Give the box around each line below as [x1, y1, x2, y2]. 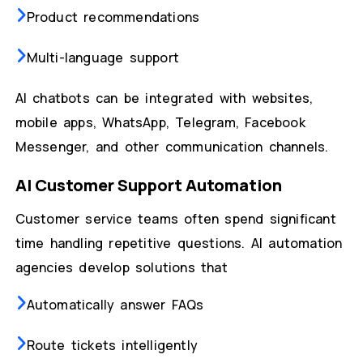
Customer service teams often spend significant [15, 210, 336, 228]
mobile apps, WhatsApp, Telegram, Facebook [15, 113, 305, 132]
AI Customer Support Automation [15, 174, 282, 197]
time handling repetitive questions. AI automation [15, 234, 343, 253]
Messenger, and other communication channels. [15, 138, 329, 156]
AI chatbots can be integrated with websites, [15, 89, 314, 108]
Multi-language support [26, 49, 179, 67]
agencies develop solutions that [15, 258, 228, 277]
